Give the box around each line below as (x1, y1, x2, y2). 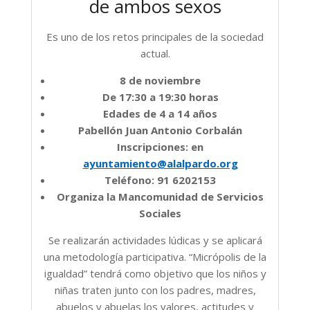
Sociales (139, 206, 181, 220)
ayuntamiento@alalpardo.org (82, 156, 238, 170)
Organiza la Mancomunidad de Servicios (57, 189, 264, 203)
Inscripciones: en (117, 139, 203, 154)
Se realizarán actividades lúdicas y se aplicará (48, 232, 262, 247)
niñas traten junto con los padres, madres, (54, 282, 256, 297)
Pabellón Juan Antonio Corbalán (78, 122, 242, 137)
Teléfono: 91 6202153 (104, 172, 216, 187)
